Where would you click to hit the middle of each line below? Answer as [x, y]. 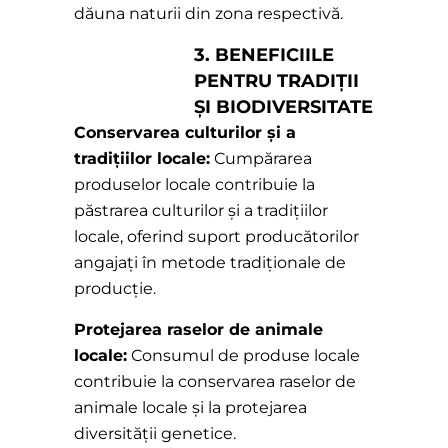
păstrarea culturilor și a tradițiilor [201, 211]
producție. [115, 289]
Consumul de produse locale [243, 356]
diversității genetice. [155, 434]
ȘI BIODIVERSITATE [283, 107]
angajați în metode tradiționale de [210, 263]
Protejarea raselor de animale [198, 330]
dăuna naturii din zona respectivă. [208, 14]
